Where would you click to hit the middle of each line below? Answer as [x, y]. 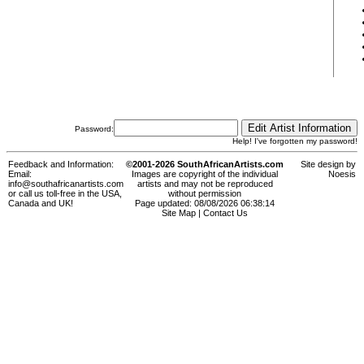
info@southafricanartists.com [66, 184]
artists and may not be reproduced [205, 184]
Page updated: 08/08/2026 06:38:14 [205, 204]
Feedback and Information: [61, 165]
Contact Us [225, 213]
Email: [20, 174]
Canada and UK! [41, 204]
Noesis [342, 174]
